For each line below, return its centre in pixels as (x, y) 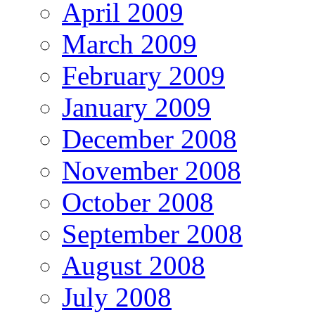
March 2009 (129, 44)
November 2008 (152, 170)
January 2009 (136, 107)
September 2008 (152, 233)
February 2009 (143, 75)
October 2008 (138, 202)
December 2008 (149, 139)
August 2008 (134, 265)
